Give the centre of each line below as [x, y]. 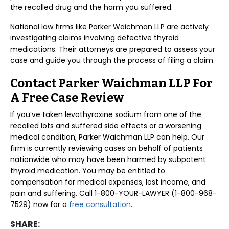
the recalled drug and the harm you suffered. [91, 7]
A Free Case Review [67, 98]
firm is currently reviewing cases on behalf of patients [107, 148]
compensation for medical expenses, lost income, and [108, 182]
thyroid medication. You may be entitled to [88, 171]
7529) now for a [40, 204]
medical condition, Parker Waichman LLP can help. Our [107, 137]
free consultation [100, 204]
